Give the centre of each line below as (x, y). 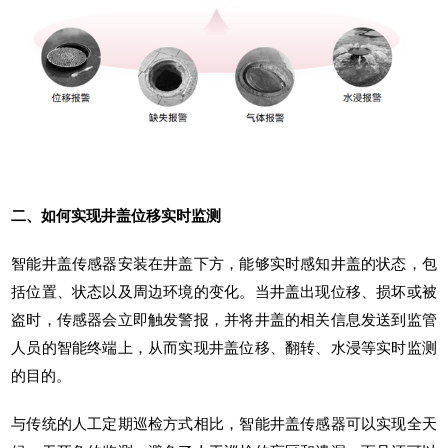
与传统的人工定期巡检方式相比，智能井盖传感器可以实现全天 (224, 423)
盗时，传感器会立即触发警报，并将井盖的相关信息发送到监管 (224, 319)
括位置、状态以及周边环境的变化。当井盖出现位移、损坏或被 (224, 291)
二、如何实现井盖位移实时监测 (116, 215)
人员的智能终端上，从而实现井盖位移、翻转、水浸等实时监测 (224, 347)
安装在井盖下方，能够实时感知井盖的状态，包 (277, 263)
